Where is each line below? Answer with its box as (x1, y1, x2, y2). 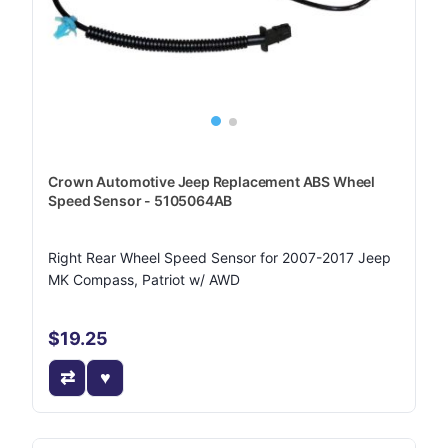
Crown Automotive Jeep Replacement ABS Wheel (48, 173, 376, 190)
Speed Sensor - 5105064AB (48, 192, 233, 209)
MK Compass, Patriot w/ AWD (48, 271, 241, 288)
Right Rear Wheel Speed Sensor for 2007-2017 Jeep (48, 249, 392, 266)
